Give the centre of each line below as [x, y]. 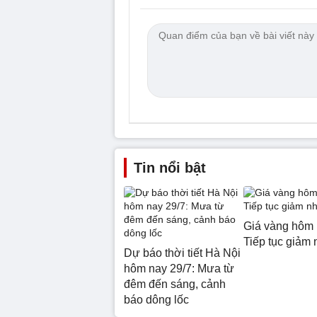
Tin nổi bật [170, 168]
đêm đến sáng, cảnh [175, 284]
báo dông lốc [156, 300]
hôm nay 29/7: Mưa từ [179, 269]
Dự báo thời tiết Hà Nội [182, 253]
